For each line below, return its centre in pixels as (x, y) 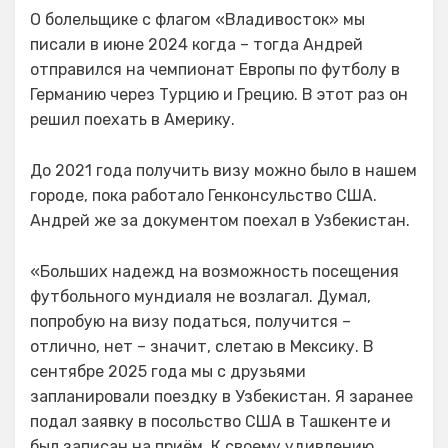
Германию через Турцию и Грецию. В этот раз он (219, 94)
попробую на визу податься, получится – (190, 321)
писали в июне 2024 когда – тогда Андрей (196, 44)
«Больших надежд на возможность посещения (214, 271)
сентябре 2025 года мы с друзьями (168, 371)
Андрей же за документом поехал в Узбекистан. (220, 220)
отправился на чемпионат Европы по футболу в (215, 69)
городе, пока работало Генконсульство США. (203, 195)
